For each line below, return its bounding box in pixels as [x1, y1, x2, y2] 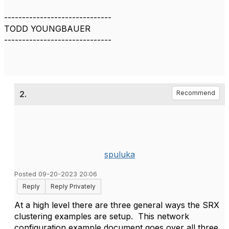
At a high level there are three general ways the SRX [14, 200, 219, 210]
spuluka [104, 149, 135, 159]
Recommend [176, 89, 215, 97]
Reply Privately [51, 182, 96, 190]
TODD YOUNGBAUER [4, 24, 90, 34]
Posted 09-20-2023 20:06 [14, 170, 97, 178]
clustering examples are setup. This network [14, 211, 189, 221]
